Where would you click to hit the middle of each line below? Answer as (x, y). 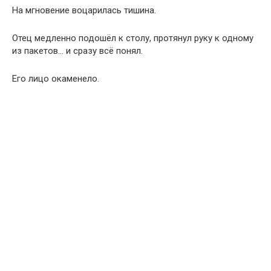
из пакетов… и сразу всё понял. (77, 51)
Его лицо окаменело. (56, 79)
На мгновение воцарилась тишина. (84, 11)
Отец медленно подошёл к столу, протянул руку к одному (133, 38)
